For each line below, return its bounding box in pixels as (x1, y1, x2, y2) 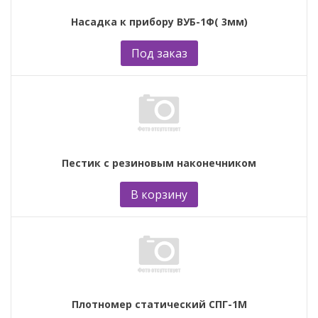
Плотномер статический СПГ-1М (71, 297, 247, 311)
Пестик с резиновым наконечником (62, 155, 256, 170)
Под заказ (131, 45, 187, 61)
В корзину (131, 186, 187, 202)
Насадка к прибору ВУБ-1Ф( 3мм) (70, 14, 248, 28)
